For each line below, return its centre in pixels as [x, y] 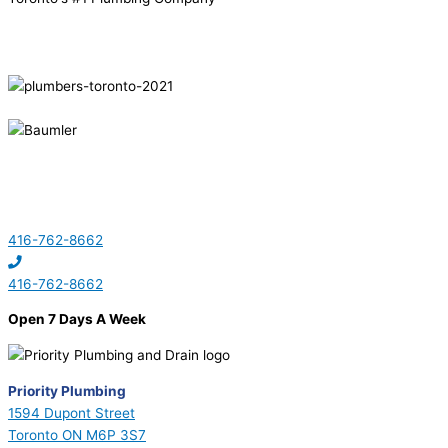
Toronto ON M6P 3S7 [77, 434]
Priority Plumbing [67, 390]
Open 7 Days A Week [78, 319]
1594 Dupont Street [71, 412]
